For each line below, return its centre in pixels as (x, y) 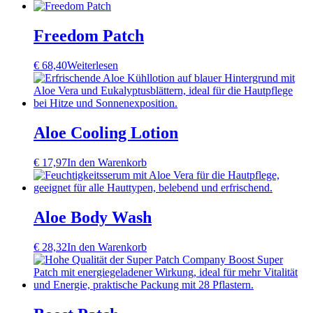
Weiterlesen (93, 66)
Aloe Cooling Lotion (106, 133)
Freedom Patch (89, 36)
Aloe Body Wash (93, 217)
